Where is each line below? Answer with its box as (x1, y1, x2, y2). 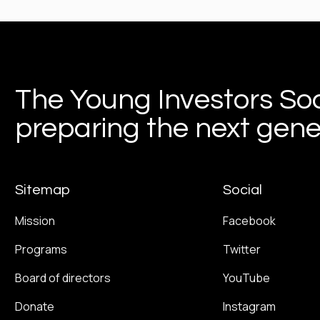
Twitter (222, 241, 261, 258)
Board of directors (14, 270, 111, 286)
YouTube (222, 270, 270, 286)
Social (222, 183, 262, 198)
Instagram (222, 299, 276, 315)
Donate (14, 299, 54, 315)
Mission (14, 213, 55, 229)
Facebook (222, 213, 276, 229)
